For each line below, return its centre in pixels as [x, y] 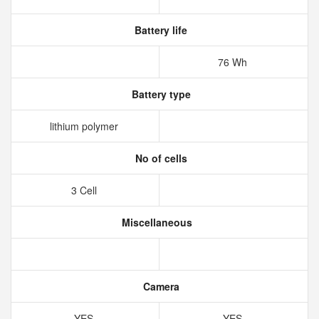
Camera [159, 286]
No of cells [159, 158]
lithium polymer [85, 126]
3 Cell [85, 190]
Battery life [159, 30]
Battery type [159, 94]
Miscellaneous [155, 222]
